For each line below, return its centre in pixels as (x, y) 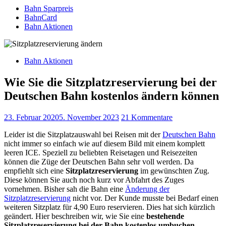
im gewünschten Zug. (174, 171)
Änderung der (147, 189)
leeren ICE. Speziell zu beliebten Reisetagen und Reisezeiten (101, 152)
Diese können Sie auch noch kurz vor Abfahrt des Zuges (94, 180)
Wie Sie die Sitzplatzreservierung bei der (110, 82)
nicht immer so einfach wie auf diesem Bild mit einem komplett (104, 143)
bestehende (165, 216)
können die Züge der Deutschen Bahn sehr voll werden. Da (99, 161)
